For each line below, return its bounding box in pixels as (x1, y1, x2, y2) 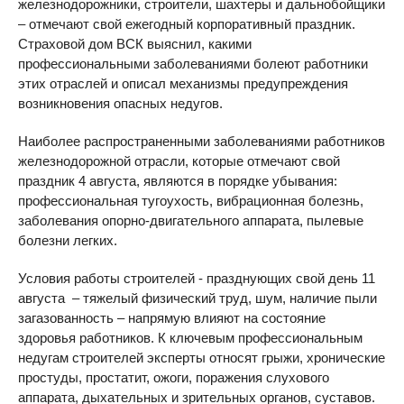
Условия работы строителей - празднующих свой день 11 (18, 271, 375, 286)
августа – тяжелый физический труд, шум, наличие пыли (18, 290, 377, 306)
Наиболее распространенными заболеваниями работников (18, 133, 385, 149)
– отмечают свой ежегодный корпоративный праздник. (18, 16, 355, 32)
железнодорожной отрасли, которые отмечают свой (18, 153, 340, 169)
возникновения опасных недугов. (18, 96, 223, 111)
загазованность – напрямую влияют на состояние (18, 310, 326, 326)
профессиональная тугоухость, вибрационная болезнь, (18, 193, 363, 208)
